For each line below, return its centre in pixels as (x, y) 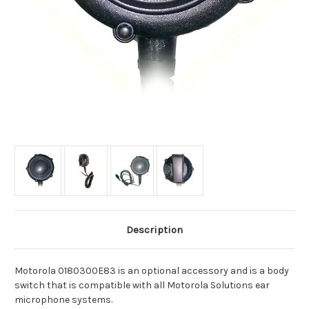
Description (154, 230)
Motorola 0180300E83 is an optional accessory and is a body (152, 271)
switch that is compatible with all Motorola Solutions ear (142, 286)
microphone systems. (63, 300)
